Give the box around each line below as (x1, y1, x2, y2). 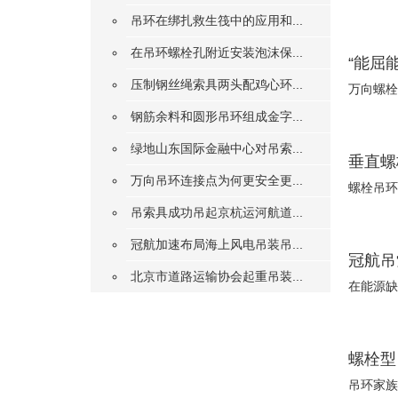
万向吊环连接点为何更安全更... (131, 173, 303, 188)
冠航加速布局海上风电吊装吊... (131, 237, 303, 252)
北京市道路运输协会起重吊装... (131, 269, 303, 284)
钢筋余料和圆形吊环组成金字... (131, 109, 303, 124)
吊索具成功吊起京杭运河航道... (131, 205, 303, 220)
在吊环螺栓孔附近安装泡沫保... (131, 45, 303, 60)
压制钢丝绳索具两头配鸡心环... (131, 77, 303, 92)
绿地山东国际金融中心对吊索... (131, 141, 303, 156)
